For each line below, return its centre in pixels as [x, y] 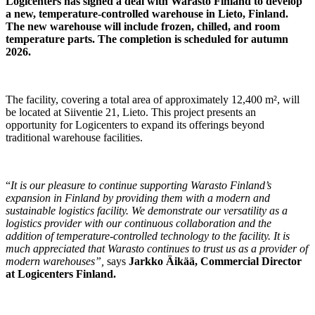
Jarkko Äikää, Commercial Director [214, 262]
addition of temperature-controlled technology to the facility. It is [148, 236]
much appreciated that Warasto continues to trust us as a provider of [157, 249]
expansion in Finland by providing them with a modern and [138, 198]
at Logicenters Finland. [61, 274]
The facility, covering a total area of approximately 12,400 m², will [153, 100]
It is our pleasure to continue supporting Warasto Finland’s [141, 186]
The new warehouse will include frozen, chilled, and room [143, 27]
